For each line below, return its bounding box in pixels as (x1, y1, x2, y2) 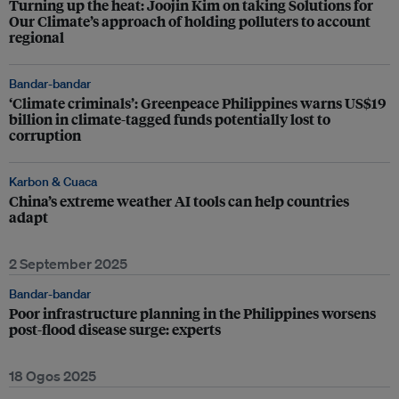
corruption (9, 125, 81, 145)
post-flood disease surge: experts (9, 319, 221, 339)
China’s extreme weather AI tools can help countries (9, 191, 349, 211)
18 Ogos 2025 (9, 367, 96, 385)
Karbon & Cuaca (9, 174, 97, 190)
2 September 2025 (9, 255, 127, 273)
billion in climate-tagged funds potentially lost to (9, 109, 330, 129)
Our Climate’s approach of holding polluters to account (9, 11, 370, 31)
